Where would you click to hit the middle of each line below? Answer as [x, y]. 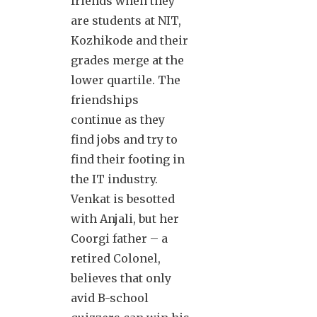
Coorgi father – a [119, 238]
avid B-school [110, 298]
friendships [105, 99]
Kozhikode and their [129, 40]
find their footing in [128, 159]
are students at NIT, [126, 20]
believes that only [121, 278]
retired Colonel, [116, 258]
